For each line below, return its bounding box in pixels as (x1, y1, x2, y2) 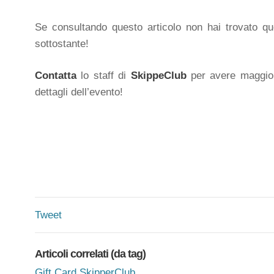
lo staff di (81, 70, 127, 81)
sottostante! (35, 37, 89, 50)
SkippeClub (126, 70, 191, 81)
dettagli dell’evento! (35, 86, 123, 98)
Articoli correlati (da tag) (35, 247, 146, 260)
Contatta (35, 70, 81, 81)
